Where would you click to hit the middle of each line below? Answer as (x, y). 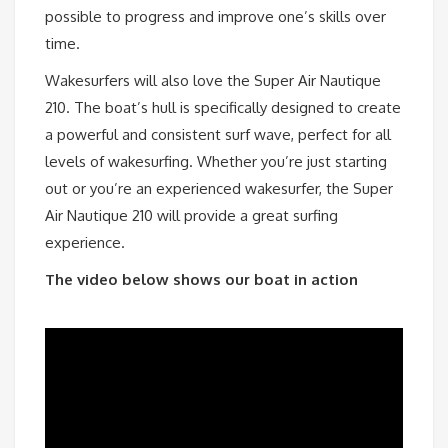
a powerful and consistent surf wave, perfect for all (218, 135)
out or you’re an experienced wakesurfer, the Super (219, 189)
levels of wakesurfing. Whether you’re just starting (216, 162)
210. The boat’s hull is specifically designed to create (223, 108)
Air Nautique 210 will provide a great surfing (191, 216)
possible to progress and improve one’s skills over (215, 17)
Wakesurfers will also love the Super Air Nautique (213, 81)
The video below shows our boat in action (201, 280)
